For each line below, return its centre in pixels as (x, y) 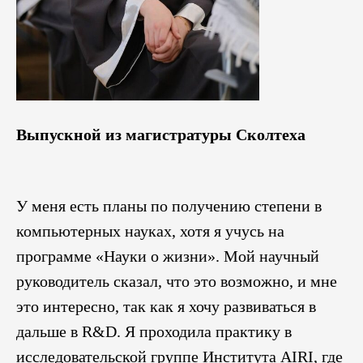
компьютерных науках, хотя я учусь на (150, 231)
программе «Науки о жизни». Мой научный (168, 256)
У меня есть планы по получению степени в (169, 205)
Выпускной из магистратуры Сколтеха (161, 134)
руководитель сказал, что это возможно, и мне (177, 281)
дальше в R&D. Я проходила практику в (154, 331)
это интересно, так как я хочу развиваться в (166, 306)
